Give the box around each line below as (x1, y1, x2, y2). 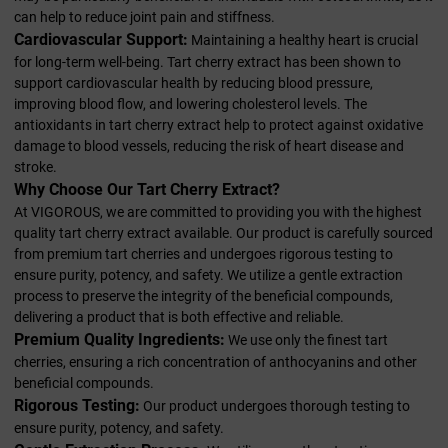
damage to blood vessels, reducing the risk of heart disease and (14, 138, 404, 155)
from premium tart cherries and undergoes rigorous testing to (14, 246, 393, 263)
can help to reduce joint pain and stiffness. (14, 9, 275, 26)
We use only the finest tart (225, 332, 388, 349)
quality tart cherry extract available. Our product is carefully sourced (14, 225, 433, 242)
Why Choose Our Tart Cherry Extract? (14, 180, 280, 200)
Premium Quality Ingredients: (14, 330, 225, 350)
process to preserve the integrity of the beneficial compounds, (14, 288, 393, 305)
